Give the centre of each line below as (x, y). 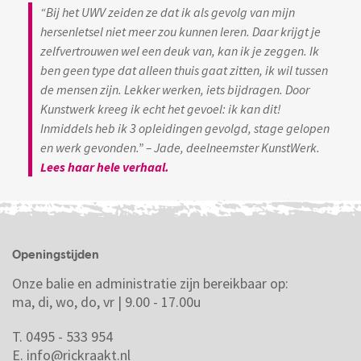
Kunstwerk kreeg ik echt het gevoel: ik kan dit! (161, 108)
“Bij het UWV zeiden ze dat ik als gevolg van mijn (168, 12)
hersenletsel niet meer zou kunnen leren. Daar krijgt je (180, 31)
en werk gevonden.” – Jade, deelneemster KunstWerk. (180, 147)
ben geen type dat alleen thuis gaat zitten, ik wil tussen (184, 70)
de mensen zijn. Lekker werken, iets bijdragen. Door (175, 89)
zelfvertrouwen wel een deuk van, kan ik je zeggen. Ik (180, 50)
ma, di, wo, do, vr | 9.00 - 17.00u (106, 301)
